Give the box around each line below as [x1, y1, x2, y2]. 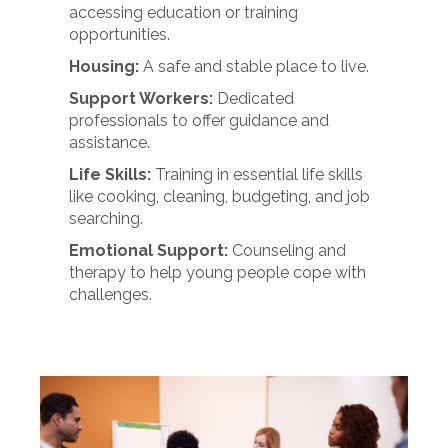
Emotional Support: [69, 241, 229, 260]
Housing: [69, 57, 140, 76]
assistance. [69, 133, 151, 152]
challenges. [69, 285, 153, 304]
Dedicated [213, 89, 295, 108]
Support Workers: [69, 89, 214, 108]
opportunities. [69, 25, 171, 44]
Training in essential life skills [151, 165, 364, 184]
